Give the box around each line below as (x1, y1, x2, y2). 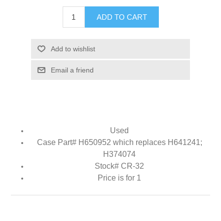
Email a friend (50, 66, 94, 74)
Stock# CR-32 (95, 161, 144, 170)
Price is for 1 (98, 173, 141, 182)
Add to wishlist (50, 44, 95, 53)
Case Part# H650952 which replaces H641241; (37, 138, 202, 147)
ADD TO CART (96, 12, 147, 21)
